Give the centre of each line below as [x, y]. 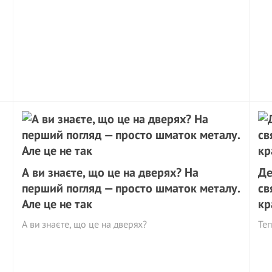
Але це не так [57, 204]
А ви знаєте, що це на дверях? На [110, 172]
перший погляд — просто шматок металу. [131, 188]
